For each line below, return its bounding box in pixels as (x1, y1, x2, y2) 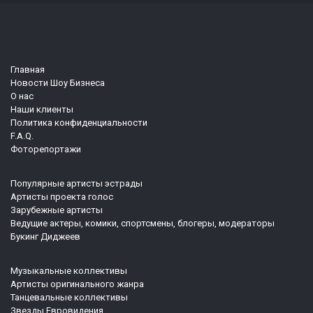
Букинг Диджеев (10, 231, 80, 242)
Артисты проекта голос (10, 191, 113, 203)
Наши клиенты (10, 104, 73, 115)
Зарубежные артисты (10, 205, 103, 216)
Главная (10, 64, 45, 75)
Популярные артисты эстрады (10, 178, 143, 189)
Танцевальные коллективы (10, 292, 128, 303)
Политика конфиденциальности (10, 117, 147, 129)
